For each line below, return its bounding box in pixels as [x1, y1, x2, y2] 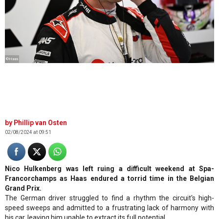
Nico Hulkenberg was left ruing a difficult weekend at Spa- [5, 164, 214, 173]
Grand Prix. [5, 184, 42, 192]
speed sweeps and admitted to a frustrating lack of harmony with [5, 203, 214, 212]
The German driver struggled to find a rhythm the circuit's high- [5, 194, 214, 202]
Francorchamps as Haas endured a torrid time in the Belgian [5, 174, 214, 182]
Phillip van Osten [14, 118, 67, 127]
